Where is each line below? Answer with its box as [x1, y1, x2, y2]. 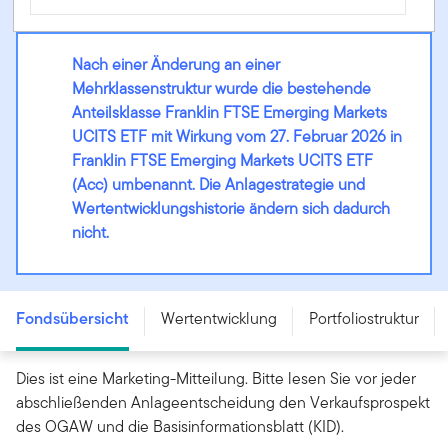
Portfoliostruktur [309, 307, 419, 331]
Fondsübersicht [16, 307, 129, 331]
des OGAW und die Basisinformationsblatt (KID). [16, 415, 344, 439]
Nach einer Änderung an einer [71, 53, 280, 77]
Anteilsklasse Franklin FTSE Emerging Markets [71, 101, 387, 125]
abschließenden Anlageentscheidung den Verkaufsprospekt [16, 391, 430, 415]
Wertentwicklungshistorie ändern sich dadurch [71, 197, 390, 221]
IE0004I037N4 [24, 261, 131, 286]
